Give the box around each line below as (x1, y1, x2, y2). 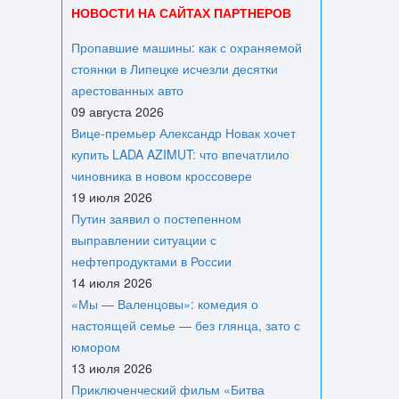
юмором (70, 338, 120, 355)
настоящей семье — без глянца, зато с (70, 316, 300, 334)
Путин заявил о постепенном (70, 209, 241, 227)
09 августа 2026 (70, 102, 164, 120)
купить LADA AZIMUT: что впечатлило (70, 145, 289, 163)
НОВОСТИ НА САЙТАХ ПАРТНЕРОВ (70, 4, 291, 21)
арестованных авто (70, 81, 183, 99)
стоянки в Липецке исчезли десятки (70, 60, 278, 77)
